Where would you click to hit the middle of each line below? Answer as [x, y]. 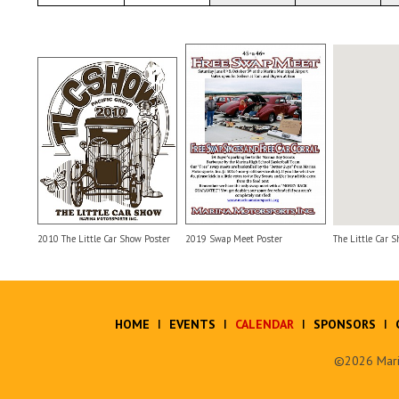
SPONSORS [345, 325]
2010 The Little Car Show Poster [104, 239]
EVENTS [193, 325]
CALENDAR [265, 325]
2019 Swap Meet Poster [234, 239]
